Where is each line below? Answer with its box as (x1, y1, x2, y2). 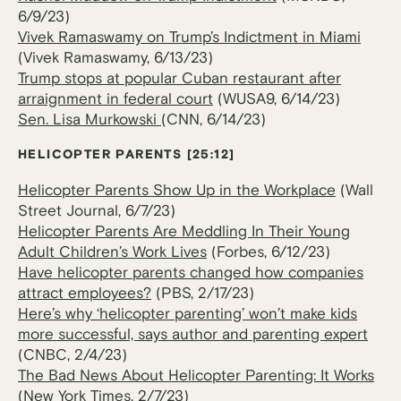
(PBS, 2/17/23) (151, 284, 254, 303)
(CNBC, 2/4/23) (18, 346, 127, 364)
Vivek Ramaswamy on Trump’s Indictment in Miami (18, 28, 361, 47)
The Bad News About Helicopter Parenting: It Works (18, 366, 374, 385)
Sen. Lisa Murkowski (18, 110, 161, 129)
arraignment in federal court (18, 90, 213, 108)
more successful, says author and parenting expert (18, 325, 368, 344)
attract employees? (18, 284, 151, 303)
